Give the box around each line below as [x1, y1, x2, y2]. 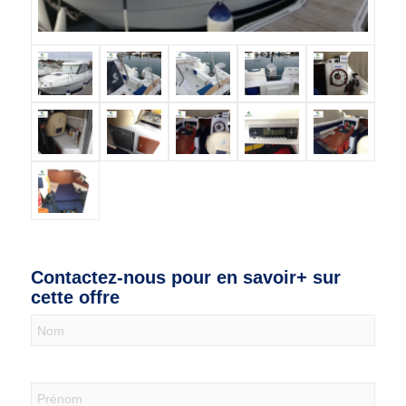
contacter [29, 336, 97, 355]
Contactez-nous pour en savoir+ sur [30, 266, 341, 287]
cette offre [30, 286, 120, 307]
